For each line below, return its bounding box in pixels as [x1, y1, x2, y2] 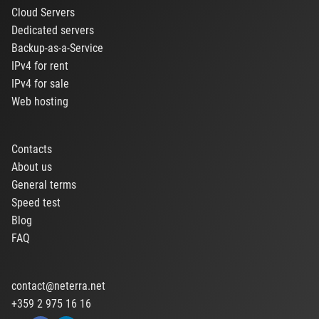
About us [11, 159, 52, 174]
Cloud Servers [11, 5, 75, 19]
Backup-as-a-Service [11, 41, 103, 56]
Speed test [11, 196, 61, 210]
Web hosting [11, 95, 68, 109]
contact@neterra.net [11, 278, 105, 293]
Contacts [11, 142, 52, 156]
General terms [11, 178, 76, 192]
